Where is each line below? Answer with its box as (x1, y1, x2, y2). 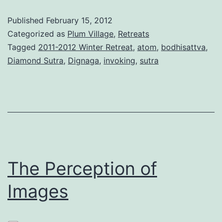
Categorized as (7, 28, 67, 39)
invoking (104, 55, 135, 65)
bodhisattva (161, 42, 206, 52)
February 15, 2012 (46, 15, 112, 25)
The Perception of (7, 157, 157, 179)
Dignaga (68, 55, 99, 65)
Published (7, 15, 46, 25)
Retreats (118, 28, 149, 39)
